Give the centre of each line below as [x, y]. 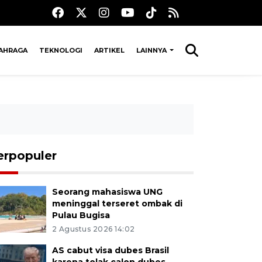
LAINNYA [152, 50]
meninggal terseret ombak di [117, 204]
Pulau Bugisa [81, 215]
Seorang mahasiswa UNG [107, 192]
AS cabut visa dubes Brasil [110, 250]
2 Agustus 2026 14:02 [93, 229]
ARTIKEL [109, 50]
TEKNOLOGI [61, 50]
